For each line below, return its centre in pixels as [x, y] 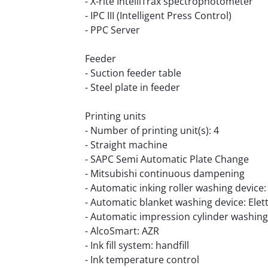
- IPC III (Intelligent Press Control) [158, 16]
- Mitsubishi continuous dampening [165, 173]
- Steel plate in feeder [133, 87]
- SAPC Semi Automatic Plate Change [167, 159]
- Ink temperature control [142, 260]
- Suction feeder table [133, 73]
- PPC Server [112, 30]
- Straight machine [126, 145]
